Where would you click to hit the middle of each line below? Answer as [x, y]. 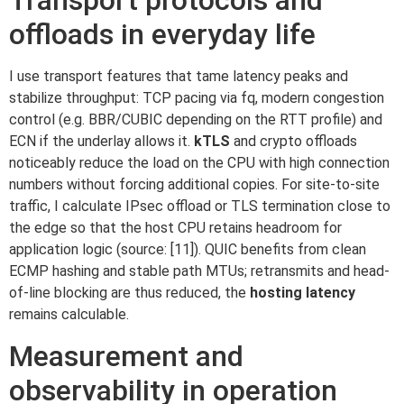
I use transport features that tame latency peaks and [179, 77]
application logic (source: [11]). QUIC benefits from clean [188, 250]
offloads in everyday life [162, 35]
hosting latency [303, 293]
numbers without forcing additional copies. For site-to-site [194, 185]
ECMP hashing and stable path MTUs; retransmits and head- [199, 271]
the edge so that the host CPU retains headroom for [175, 228]
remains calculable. [69, 315]
